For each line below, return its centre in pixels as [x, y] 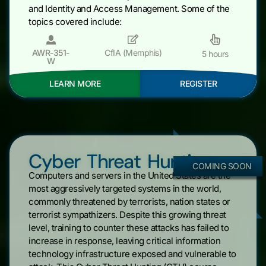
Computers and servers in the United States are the [129, 175]
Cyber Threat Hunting [120, 161]
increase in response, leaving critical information [124, 240]
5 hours [215, 54]
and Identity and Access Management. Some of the [129, 8]
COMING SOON [222, 166]
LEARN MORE [75, 83]
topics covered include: [75, 21]
